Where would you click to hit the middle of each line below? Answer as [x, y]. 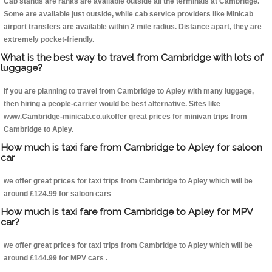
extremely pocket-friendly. [49, 40]
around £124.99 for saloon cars [57, 194]
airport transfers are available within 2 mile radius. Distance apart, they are [133, 27]
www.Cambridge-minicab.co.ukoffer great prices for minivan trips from [125, 117]
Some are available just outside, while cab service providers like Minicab [128, 14]
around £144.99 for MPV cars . [56, 258]
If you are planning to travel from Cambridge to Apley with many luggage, [129, 91]
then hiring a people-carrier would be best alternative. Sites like [112, 104]
